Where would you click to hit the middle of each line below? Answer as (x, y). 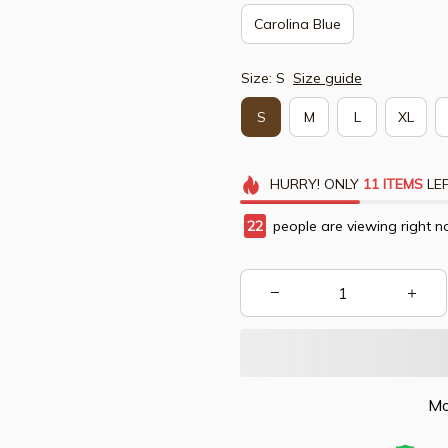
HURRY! (294, 184)
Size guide (327, 78)
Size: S (263, 78)
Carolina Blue (297, 23)
